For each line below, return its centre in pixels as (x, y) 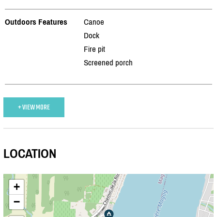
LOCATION (30, 154)
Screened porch (108, 62)
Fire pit (94, 49)
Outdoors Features (36, 22)
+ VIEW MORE (34, 107)
